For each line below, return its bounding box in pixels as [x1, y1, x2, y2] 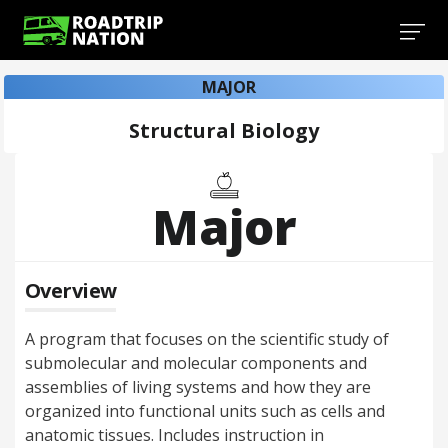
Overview [25, 277, 117, 304]
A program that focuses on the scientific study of [25, 328, 389, 350]
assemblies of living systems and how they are [25, 376, 371, 398]
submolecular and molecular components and [25, 352, 367, 374]
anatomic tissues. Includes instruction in [25, 424, 324, 446]
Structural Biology [129, 117, 319, 144]
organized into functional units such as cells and [25, 400, 385, 422]
